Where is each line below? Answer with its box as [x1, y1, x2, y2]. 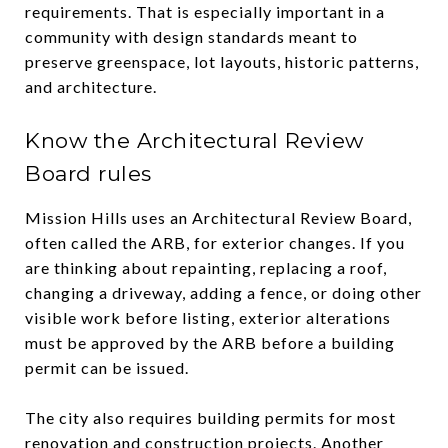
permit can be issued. [25, 357, 189, 377]
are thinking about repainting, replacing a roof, [25, 257, 387, 277]
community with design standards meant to [25, 26, 358, 46]
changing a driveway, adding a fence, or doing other [25, 282, 422, 302]
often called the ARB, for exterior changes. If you [25, 232, 405, 252]
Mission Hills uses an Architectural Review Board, [25, 207, 412, 227]
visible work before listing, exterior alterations [25, 307, 391, 327]
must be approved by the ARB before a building [25, 332, 395, 352]
